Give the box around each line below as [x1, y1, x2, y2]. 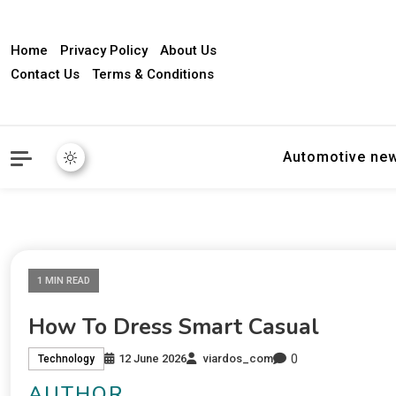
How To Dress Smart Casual [28, 311, 319, 342]
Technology [38, 353, 95, 366]
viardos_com [203, 352, 273, 366]
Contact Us [11, 65, 80, 82]
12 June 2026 [118, 352, 187, 366]
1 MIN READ [37, 275, 90, 286]
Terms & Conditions [92, 65, 214, 82]
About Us [160, 42, 217, 58]
